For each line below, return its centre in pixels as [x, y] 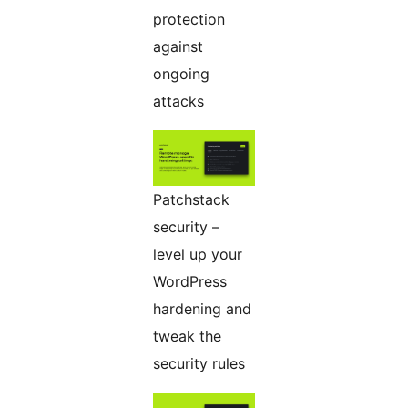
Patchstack [191, 200]
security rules [199, 364]
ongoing [181, 74]
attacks [178, 102]
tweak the [187, 337]
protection [189, 20]
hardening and [202, 309]
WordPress [190, 282]
